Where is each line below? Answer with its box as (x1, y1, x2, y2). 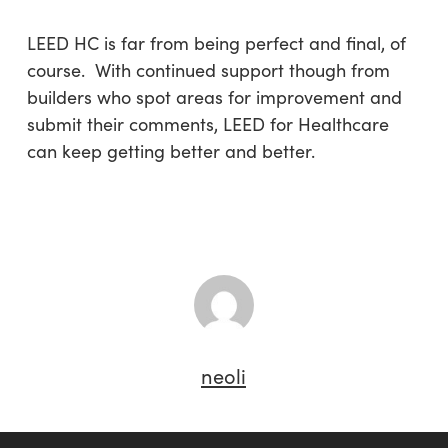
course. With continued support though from (26, 58, 390, 82)
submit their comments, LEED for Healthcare (26, 112, 389, 136)
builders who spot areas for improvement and (26, 85, 402, 109)
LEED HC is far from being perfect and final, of (26, 31, 406, 55)
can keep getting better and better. (26, 139, 315, 163)
